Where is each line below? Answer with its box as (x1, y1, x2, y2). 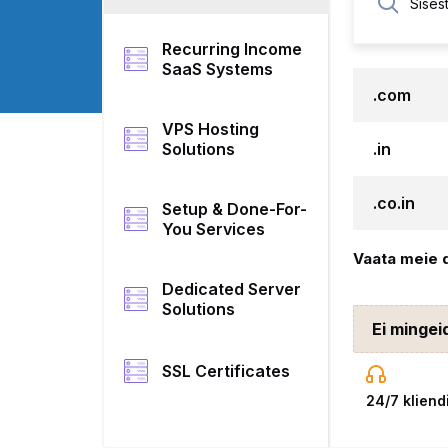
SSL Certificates (162, 361, 291, 381)
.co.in (373, 193, 416, 213)
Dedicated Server (162, 279, 302, 299)
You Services (162, 219, 266, 239)
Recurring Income (162, 39, 303, 59)
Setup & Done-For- (162, 199, 308, 219)
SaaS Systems (162, 59, 274, 79)
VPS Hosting (162, 119, 260, 139)
